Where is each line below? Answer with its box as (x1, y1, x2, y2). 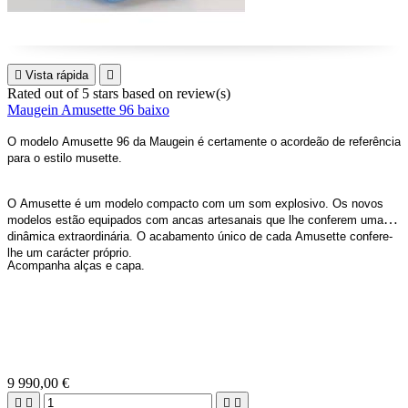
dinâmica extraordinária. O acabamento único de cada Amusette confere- (7, 229, 393, 243)
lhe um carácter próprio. (7, 246, 132, 260)
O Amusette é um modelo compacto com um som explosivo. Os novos (7, 197, 383, 210)
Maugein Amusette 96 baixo (7, 102, 169, 117)
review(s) (177, 86, 230, 101)
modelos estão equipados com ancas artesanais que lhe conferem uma (7, 213, 383, 227)
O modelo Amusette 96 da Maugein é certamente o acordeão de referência (7, 135, 401, 148)
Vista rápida (25, 68, 88, 82)
